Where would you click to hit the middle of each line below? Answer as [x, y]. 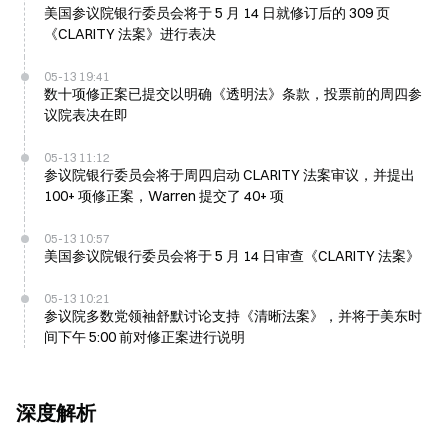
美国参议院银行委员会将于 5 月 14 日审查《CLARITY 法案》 [232, 256]
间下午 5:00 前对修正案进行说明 [144, 337]
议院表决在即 [86, 115]
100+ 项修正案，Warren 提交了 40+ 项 [164, 196]
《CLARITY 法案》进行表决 [130, 34]
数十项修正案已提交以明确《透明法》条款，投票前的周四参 [233, 94]
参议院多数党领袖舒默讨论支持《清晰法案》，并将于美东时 [233, 316]
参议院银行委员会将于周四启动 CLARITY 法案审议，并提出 [229, 175]
